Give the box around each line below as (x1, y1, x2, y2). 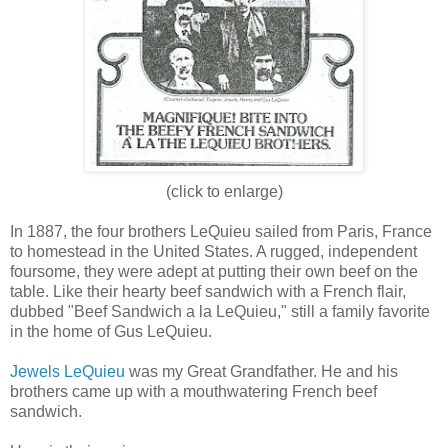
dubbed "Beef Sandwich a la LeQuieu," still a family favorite (10, 302, 430, 320)
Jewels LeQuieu (10, 362, 125, 380)
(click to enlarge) (165, 182, 283, 200)
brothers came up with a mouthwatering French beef (10, 382, 377, 400)
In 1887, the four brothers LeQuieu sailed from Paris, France (10, 222, 432, 240)
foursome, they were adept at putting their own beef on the (10, 262, 418, 280)
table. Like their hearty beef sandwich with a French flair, (10, 282, 406, 300)
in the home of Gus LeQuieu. (10, 322, 212, 340)
